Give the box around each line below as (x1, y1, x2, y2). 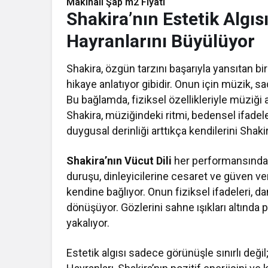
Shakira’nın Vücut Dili (66, 154, 172, 167)
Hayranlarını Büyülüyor (66, 31, 255, 52)
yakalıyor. (66, 217, 109, 230)
